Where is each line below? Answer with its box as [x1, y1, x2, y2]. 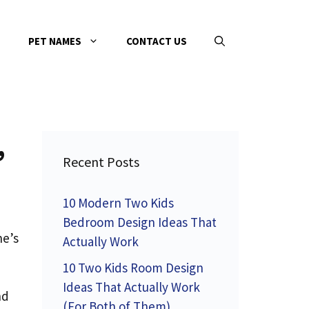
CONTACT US [126, 34, 187, 48]
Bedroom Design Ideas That [63, 214, 217, 230]
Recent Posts [63, 153, 139, 170]
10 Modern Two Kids [63, 195, 174, 211]
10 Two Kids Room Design [63, 259, 203, 276]
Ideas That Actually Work [63, 278, 200, 295]
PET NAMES [28, 34, 81, 48]
